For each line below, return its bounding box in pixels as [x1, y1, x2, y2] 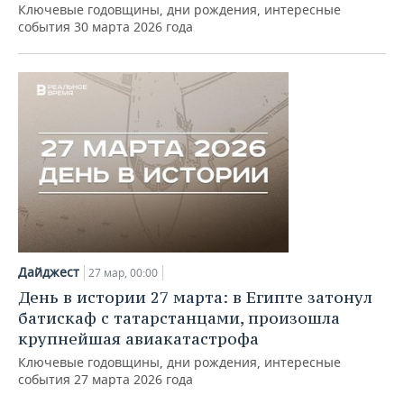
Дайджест [18, 263, 79, 280]
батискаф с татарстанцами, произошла [18, 308, 340, 328]
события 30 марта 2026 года [18, 18, 193, 35]
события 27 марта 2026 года [18, 371, 193, 388]
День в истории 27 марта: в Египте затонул [18, 287, 372, 308]
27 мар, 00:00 [88, 265, 158, 280]
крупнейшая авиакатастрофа [18, 328, 259, 349]
